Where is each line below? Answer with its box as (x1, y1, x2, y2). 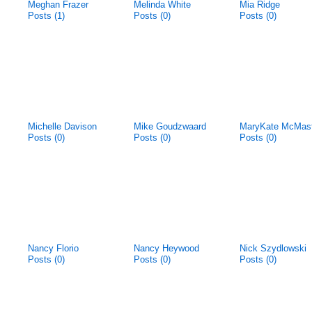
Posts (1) (28, 10, 65, 21)
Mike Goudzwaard (134, 121, 206, 132)
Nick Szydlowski (240, 243, 306, 253)
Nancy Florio (28, 243, 79, 253)
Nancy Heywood (134, 243, 199, 253)
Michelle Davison (28, 121, 97, 132)
